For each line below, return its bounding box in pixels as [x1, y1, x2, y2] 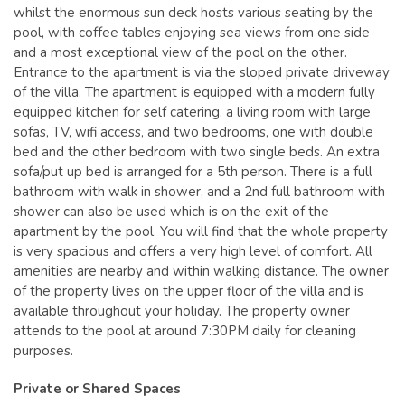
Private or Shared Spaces [14, 379, 181, 398]
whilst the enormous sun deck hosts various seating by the [14, 3, 373, 22]
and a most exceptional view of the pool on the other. [14, 42, 347, 61]
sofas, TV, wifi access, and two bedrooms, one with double [14, 122, 373, 141]
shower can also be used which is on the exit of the [14, 202, 329, 221]
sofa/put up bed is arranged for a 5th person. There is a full [14, 162, 372, 181]
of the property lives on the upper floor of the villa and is [14, 281, 363, 300]
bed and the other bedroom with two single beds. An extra [14, 142, 380, 161]
